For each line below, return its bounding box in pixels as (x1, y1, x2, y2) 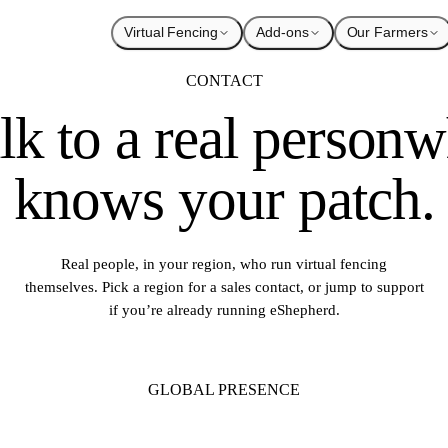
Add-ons (256, 25, 309, 40)
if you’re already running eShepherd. (108, 301, 340, 318)
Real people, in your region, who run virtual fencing (61, 255, 387, 272)
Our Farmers (346, 25, 428, 40)
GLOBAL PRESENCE (148, 381, 300, 398)
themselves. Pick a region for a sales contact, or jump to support (24, 278, 424, 295)
